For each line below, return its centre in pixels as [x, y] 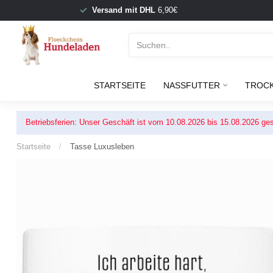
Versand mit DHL [123, 10]
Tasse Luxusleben [102, 147]
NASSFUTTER [191, 85]
